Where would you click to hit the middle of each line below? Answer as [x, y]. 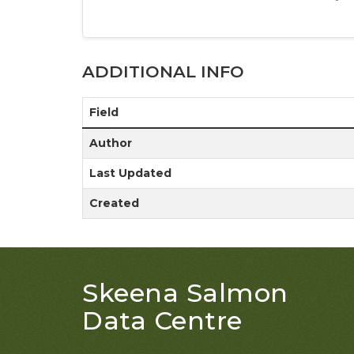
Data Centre [162, 320]
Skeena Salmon [185, 293]
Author [111, 143]
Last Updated [130, 173]
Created [114, 203]
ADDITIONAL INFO [163, 72]
